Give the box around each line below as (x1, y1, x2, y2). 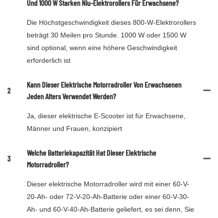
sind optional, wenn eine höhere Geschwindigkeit (27, 44, 177, 52)
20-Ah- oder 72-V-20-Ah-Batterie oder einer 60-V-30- (27, 193, 189, 201)
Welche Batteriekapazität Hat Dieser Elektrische (27, 148, 156, 158)
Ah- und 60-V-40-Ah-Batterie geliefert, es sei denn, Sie (27, 205, 194, 214)
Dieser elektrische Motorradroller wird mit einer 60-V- (27, 180, 189, 188)
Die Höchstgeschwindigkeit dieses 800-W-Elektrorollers (27, 18, 196, 27)
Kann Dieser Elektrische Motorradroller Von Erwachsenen (27, 80, 182, 90)
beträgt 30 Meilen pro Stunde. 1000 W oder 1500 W (27, 31, 186, 39)
